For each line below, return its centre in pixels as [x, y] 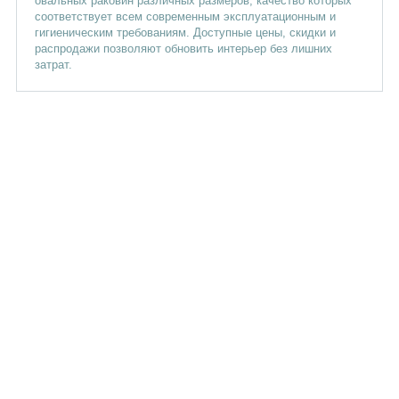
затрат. [53, 65]
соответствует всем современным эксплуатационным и [185, 16]
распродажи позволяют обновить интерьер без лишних [183, 49]
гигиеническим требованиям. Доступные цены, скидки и [185, 33]
